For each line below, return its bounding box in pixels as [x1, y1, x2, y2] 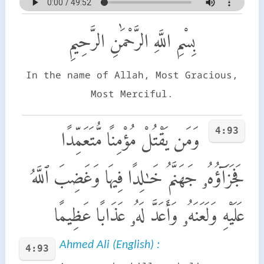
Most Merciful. [91, 87, 173, 100]
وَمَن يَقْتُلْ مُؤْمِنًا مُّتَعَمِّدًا [61, 128, 200, 150]
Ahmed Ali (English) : [59, 239, 160, 251]
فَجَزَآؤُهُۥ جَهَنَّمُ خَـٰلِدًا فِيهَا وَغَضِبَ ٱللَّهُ [31, 166, 245, 187]
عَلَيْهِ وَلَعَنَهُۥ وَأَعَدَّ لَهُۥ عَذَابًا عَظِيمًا [54, 203, 245, 225]
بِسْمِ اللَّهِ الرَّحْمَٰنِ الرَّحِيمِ [68, 29, 196, 51]
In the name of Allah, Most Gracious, [26, 68, 238, 81]
